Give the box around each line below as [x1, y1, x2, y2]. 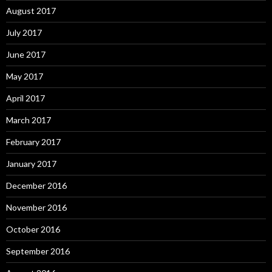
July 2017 [6, 27, 42, 38]
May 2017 [6, 71, 43, 82]
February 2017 [6, 137, 61, 148]
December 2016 [6, 180, 67, 191]
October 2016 [6, 224, 60, 235]
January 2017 [6, 158, 56, 169]
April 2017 [6, 93, 45, 104]
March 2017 [6, 115, 51, 126]
